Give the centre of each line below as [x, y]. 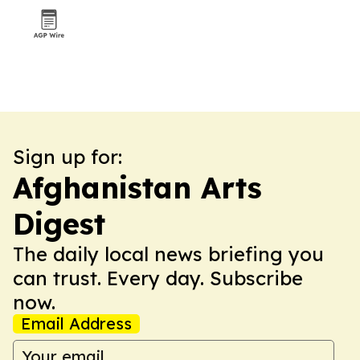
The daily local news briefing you [168, 254]
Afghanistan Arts [137, 188]
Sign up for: [67, 157]
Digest [59, 224]
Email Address [76, 323]
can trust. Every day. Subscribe [158, 278]
